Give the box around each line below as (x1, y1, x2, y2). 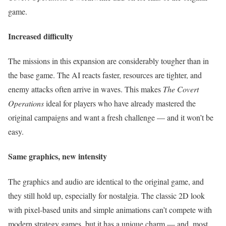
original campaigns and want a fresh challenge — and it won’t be (8, 112, 213, 123)
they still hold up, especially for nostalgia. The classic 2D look (8, 190, 205, 201)
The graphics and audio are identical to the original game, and (8, 176, 204, 187)
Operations (8, 98, 44, 109)
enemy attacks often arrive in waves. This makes (8, 84, 163, 95)
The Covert (163, 84, 199, 95)
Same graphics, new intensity (8, 150, 107, 162)
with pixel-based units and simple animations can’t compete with (8, 204, 212, 215)
